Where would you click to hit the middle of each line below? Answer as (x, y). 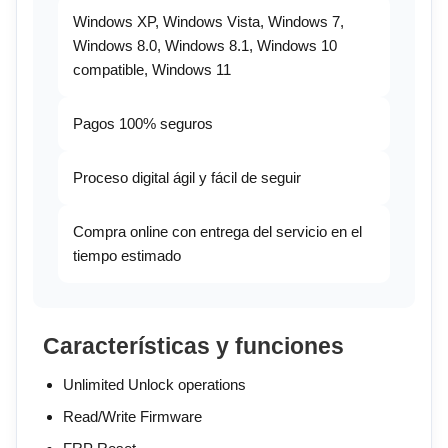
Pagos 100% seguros (143, 124)
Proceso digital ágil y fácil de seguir (187, 178)
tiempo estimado (127, 256)
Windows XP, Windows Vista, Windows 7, (208, 22)
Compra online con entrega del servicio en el (217, 232)
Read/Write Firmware (132, 417)
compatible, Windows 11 (152, 70)
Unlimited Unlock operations (154, 385)
